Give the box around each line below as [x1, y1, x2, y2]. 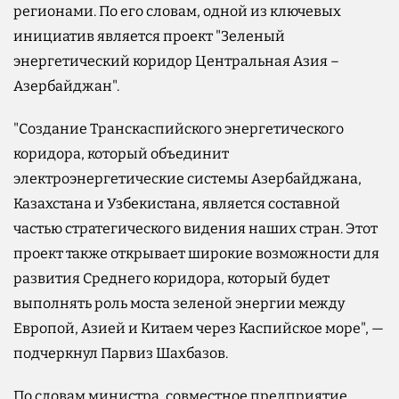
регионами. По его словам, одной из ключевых [13, 2, 341, 20]
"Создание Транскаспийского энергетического [13, 119, 344, 137]
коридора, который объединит [13, 144, 229, 162]
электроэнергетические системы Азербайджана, [13, 169, 362, 187]
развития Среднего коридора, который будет [13, 269, 330, 287]
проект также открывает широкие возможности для [13, 244, 379, 262]
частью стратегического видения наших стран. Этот [13, 219, 378, 237]
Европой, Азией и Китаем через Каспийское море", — [13, 319, 384, 337]
